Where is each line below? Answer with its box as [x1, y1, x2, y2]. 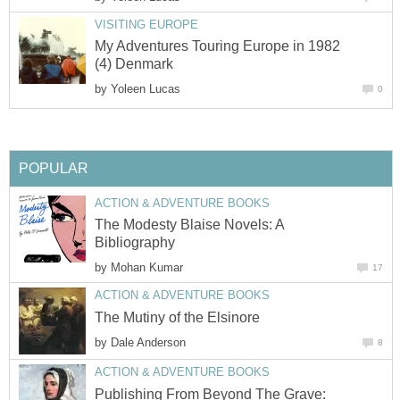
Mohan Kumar [111, 261, 183, 275]
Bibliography [95, 235, 175, 251]
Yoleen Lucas [111, 82, 180, 96]
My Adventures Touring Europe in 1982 [95, 37, 340, 54]
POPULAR [19, 160, 88, 176]
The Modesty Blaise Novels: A [95, 217, 284, 233]
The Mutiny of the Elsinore [95, 309, 260, 325]
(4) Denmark [95, 55, 173, 71]
